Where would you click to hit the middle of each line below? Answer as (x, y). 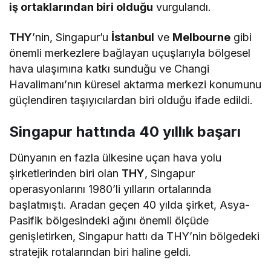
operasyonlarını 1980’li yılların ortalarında (110, 189)
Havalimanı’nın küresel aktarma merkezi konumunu (135, 85)
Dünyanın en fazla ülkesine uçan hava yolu (116, 158)
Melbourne (202, 38)
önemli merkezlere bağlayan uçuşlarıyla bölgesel (130, 53)
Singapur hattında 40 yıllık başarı (125, 132)
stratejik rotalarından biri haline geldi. (100, 252)
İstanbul (133, 38)
